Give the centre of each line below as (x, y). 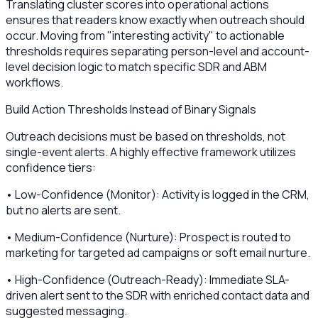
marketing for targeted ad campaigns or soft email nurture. (158, 252)
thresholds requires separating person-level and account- (158, 51)
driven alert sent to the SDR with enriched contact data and (158, 295)
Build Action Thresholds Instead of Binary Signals (131, 109)
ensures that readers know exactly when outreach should (155, 20)
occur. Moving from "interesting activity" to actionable (145, 35)
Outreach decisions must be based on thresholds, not (146, 136)
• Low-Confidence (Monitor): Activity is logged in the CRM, (158, 194)
